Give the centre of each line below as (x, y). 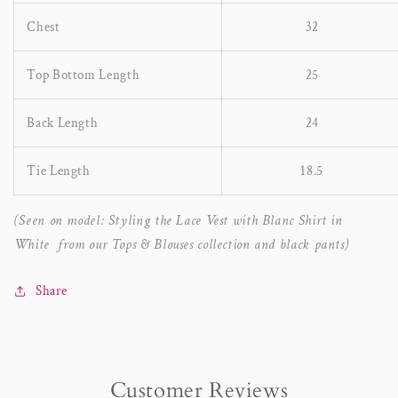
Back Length (63, 123)
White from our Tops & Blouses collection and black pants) (181, 244)
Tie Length (59, 171)
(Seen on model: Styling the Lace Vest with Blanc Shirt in (178, 220)
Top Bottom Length (84, 75)
